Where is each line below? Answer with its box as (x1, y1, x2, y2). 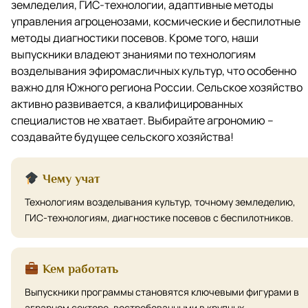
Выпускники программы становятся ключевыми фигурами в (25, 285, 299, 298)
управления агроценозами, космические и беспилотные (11, 13, 300, 29)
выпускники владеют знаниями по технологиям (11, 46, 256, 62)
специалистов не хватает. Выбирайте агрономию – (11, 112, 274, 128)
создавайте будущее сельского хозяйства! (11, 129, 234, 144)
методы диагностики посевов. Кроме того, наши (11, 30, 258, 45)
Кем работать (38, 261, 118, 276)
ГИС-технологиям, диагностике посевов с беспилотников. (25, 210, 294, 224)
